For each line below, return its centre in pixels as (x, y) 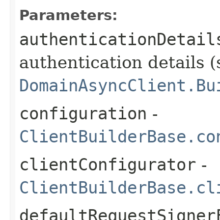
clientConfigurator (108, 164)
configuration (83, 113)
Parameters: (69, 15)
